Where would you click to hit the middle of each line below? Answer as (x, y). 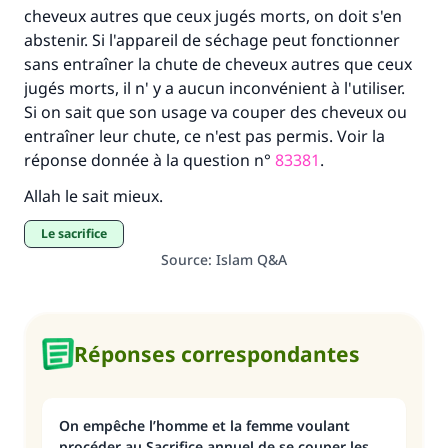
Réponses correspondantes (217, 354)
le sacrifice (77, 233)
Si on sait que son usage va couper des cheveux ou (215, 112)
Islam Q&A (251, 259)
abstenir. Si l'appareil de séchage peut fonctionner (212, 40)
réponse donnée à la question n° (149, 160)
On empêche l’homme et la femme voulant (204, 425)
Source (184, 259)
